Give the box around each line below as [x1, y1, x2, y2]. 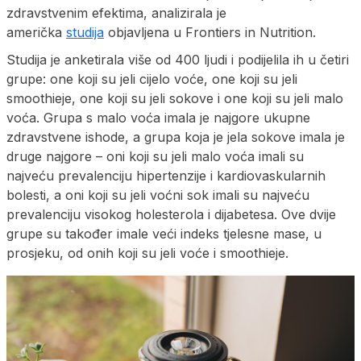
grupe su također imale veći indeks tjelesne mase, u [6, 225, 322, 242]
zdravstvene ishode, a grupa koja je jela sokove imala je [6, 128, 345, 145]
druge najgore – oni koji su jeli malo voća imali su [6, 147, 304, 164]
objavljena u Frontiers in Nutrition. [104, 23, 316, 40]
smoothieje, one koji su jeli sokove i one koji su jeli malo [6, 89, 343, 106]
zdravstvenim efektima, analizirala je [6, 4, 226, 21]
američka [6, 23, 66, 40]
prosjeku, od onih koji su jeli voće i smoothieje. [6, 244, 288, 261]
